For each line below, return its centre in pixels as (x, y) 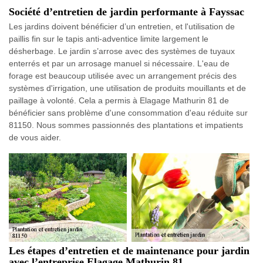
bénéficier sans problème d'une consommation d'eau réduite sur (128, 113)
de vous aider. (35, 137)
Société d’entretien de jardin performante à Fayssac (127, 12)
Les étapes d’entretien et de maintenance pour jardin (129, 250)
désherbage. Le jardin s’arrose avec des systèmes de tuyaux (122, 51)
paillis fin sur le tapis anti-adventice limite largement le (109, 39)
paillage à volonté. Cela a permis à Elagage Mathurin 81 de (119, 100)
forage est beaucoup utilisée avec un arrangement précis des (123, 76)
